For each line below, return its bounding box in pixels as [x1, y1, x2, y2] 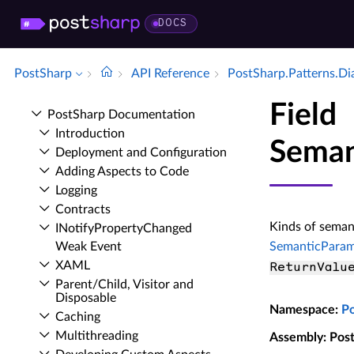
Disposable [55, 292, 116, 304]
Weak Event [55, 240, 122, 253]
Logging [55, 184, 97, 197]
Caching [55, 311, 100, 323]
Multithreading [55, 330, 138, 342]
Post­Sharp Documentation [47, 108, 195, 121]
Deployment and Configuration [55, 146, 227, 159]
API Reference [131, 67, 209, 80]
